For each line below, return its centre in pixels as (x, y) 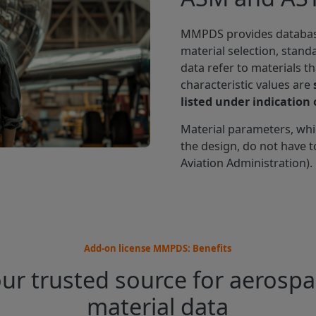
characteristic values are (247, 85)
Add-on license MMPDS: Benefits (158, 249)
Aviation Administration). (247, 163)
